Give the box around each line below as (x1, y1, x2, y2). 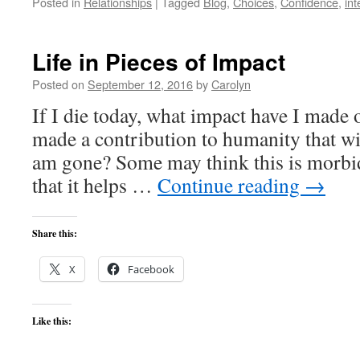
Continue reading (157, 171, 305, 198)
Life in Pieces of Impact (32, 45, 285, 78)
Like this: (32, 314, 72, 328)
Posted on (32, 76, 84, 92)
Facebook (128, 262, 174, 276)
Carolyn (211, 76, 251, 92)
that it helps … (32, 171, 157, 198)
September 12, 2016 (88, 76, 193, 92)
